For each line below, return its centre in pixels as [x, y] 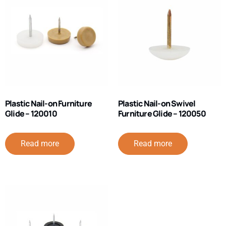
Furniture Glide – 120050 [162, 114]
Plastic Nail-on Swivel [157, 104]
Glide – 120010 [31, 114]
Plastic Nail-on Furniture [48, 104]
